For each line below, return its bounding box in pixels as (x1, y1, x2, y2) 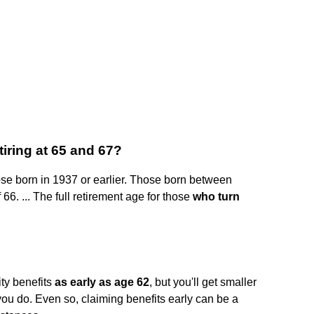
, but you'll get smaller (149, 275, 257, 288)
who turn (193, 190, 240, 203)
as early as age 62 (55, 275, 149, 288)
